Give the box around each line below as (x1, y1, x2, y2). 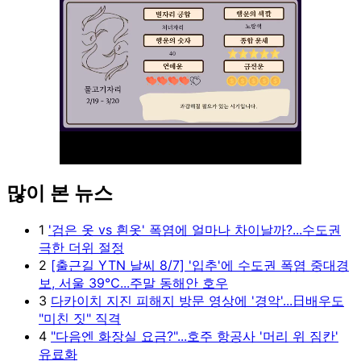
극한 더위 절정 (39, 239, 124, 256)
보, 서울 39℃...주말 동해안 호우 (39, 275, 228, 292)
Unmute (246, 201, 281, 214)
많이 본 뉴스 (6, 180, 113, 205)
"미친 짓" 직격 (39, 310, 121, 327)
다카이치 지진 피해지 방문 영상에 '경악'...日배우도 (51, 293, 344, 309)
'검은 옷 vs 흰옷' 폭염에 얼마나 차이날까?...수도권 (48, 222, 341, 239)
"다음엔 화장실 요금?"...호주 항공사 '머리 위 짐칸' (51, 328, 338, 345)
